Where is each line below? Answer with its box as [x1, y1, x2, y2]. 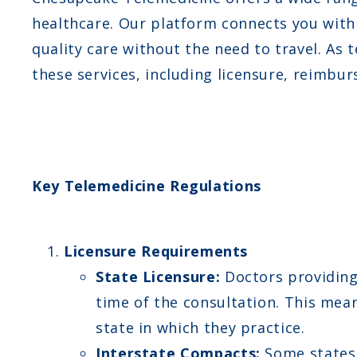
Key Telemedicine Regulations [32, 175, 261, 195]
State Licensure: [96, 266, 221, 286]
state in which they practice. [96, 317, 305, 337]
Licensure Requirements [64, 241, 249, 261]
